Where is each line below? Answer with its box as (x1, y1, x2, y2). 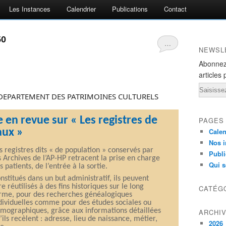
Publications (112, 4, 148, 14)
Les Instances (9, 4, 50, 14)
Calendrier (67, 4, 96, 14)
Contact (164, 4, 187, 14)
